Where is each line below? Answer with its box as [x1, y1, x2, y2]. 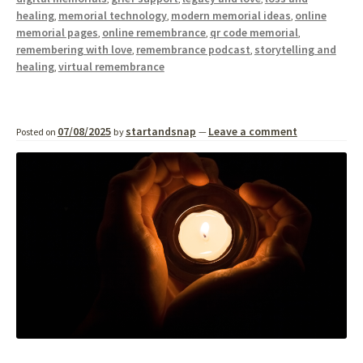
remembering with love [15, 42, 132, 58]
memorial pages [15, 25, 98, 41]
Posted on [15, 126, 58, 139]
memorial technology [58, 8, 167, 23]
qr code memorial [209, 25, 298, 41]
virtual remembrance [58, 59, 164, 75]
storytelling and [254, 42, 336, 58]
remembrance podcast [135, 42, 250, 58]
